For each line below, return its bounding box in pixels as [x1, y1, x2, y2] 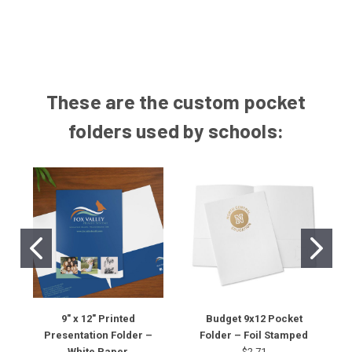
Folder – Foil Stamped [200, 329, 309, 342]
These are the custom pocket [46, 89, 306, 113]
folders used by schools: [68, 118, 284, 142]
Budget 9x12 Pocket [205, 313, 302, 325]
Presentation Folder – [43, 329, 152, 342]
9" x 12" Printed [60, 313, 135, 325]
